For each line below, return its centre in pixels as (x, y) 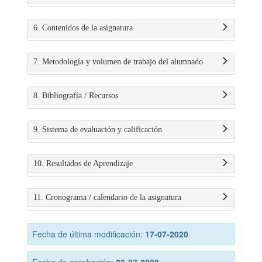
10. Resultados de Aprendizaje (83, 163)
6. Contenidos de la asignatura (83, 28)
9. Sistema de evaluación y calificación (98, 130)
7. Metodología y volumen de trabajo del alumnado (118, 62)
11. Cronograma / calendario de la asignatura (107, 197)
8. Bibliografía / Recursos (76, 96)
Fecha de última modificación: (89, 234)
